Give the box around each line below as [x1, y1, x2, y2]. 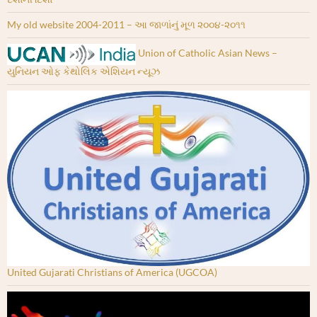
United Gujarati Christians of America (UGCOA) [7, 266, 217, 278]
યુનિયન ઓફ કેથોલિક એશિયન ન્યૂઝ [7, 64, 160, 77]
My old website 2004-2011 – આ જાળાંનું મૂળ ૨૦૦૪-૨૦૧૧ [7, 18, 246, 30]
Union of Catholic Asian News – [136, 47, 277, 59]
